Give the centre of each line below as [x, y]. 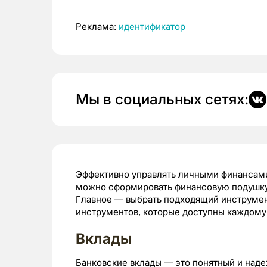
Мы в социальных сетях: [162, 99]
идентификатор [152, 27]
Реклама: [97, 27]
